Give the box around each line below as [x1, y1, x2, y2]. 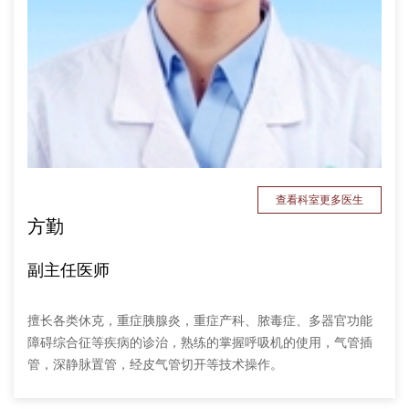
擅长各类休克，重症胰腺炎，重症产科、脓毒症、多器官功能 [27, 314, 372, 329]
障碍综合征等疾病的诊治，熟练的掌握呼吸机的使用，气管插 [27, 336, 372, 351]
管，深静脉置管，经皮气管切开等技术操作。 [27, 358, 283, 372]
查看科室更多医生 [276, 194, 363, 207]
